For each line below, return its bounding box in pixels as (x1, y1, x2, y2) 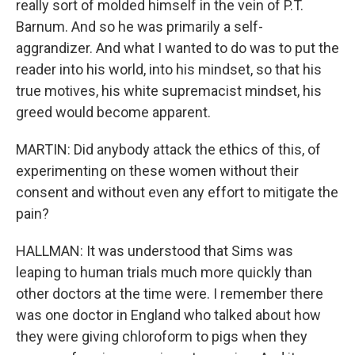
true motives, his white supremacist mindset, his (16, 82, 322, 99)
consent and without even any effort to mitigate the (16, 184, 338, 200)
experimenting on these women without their (16, 162, 299, 179)
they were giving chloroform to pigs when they (16, 328, 307, 345)
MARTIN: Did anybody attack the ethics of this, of (16, 141, 321, 158)
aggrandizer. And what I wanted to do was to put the (16, 40, 339, 56)
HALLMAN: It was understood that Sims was (16, 242, 293, 259)
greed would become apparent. (16, 104, 211, 120)
